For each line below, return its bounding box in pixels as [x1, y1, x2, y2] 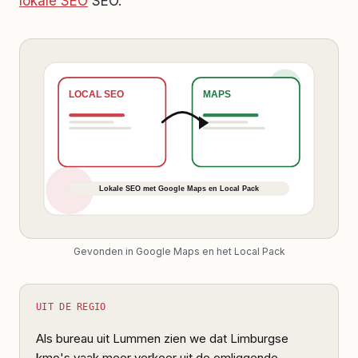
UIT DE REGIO [36, 301, 106, 312]
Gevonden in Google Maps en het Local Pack [73, 245, 285, 257]
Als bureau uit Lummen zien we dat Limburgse [36, 331, 288, 346]
